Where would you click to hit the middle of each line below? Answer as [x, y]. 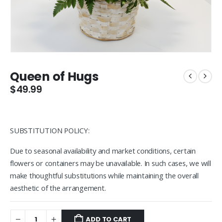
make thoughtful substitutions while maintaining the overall [104, 176]
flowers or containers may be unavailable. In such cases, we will [111, 163]
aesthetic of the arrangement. [58, 188]
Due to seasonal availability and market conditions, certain [103, 151]
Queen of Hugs [54, 76]
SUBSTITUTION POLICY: [50, 131]
